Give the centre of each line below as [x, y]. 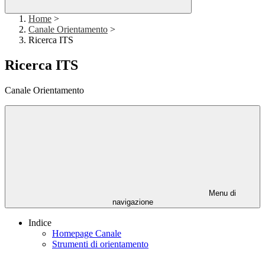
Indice [40, 223]
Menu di [221, 193]
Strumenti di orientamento [100, 244]
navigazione [132, 202]
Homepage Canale [87, 234]
